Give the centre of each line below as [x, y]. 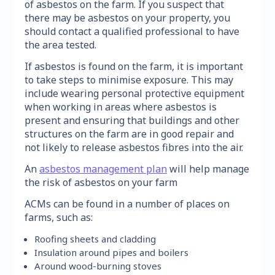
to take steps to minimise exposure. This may [129, 79]
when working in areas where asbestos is [121, 107]
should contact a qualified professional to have [132, 31]
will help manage [208, 168]
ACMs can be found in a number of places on [127, 203]
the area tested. [60, 45]
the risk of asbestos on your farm [101, 182]
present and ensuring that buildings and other [132, 120]
